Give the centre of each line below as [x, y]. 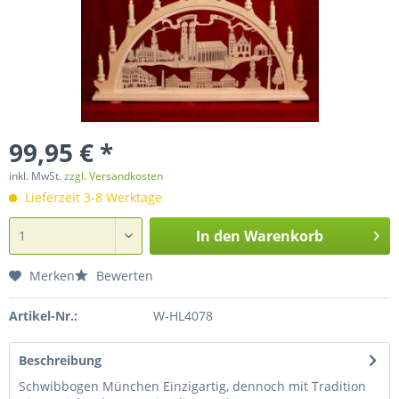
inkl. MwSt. [37, 176]
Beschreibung [60, 360]
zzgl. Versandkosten [114, 176]
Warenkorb [283, 236]
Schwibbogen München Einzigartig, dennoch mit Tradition [192, 386]
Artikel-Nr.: [43, 316]
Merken [52, 276]
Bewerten [123, 276]
